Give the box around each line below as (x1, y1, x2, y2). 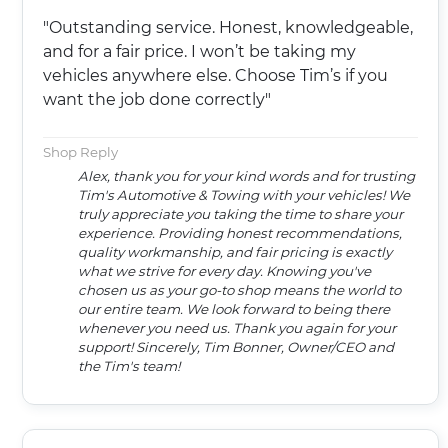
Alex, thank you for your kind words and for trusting (78, 168, 415, 185)
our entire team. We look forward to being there (78, 301, 390, 318)
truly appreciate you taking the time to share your (78, 206, 403, 223)
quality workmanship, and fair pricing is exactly (78, 244, 392, 261)
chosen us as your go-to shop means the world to (78, 282, 401, 299)
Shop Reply (43, 144, 118, 161)
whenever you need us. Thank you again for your (78, 320, 396, 337)
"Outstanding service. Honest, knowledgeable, (43, 18, 413, 38)
